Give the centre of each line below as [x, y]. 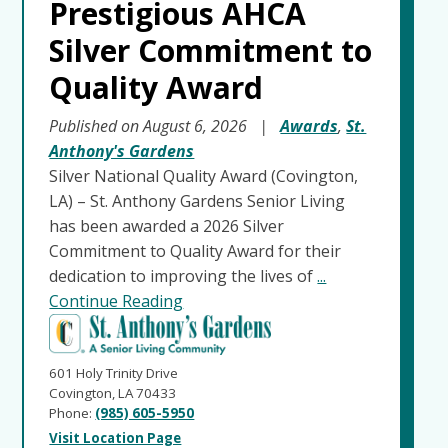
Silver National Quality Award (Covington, [204, 175]
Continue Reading [116, 300]
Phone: [72, 412]
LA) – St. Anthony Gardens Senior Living [197, 200]
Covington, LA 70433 [113, 392]
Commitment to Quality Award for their [195, 250]
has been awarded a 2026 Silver [167, 225]
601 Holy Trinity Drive [114, 372]
